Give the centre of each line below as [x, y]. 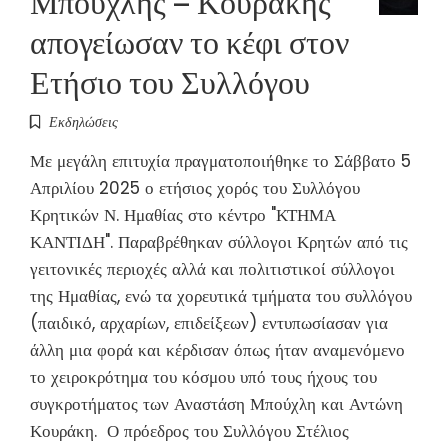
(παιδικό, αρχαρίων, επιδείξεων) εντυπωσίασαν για [209, 322]
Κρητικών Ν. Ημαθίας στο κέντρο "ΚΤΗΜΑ [183, 214]
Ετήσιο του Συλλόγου [170, 79]
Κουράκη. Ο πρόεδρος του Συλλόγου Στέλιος [189, 430]
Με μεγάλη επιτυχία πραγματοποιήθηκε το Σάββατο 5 [220, 160]
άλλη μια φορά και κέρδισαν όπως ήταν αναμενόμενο [217, 349]
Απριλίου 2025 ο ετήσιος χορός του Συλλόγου [195, 187]
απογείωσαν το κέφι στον [189, 39]
